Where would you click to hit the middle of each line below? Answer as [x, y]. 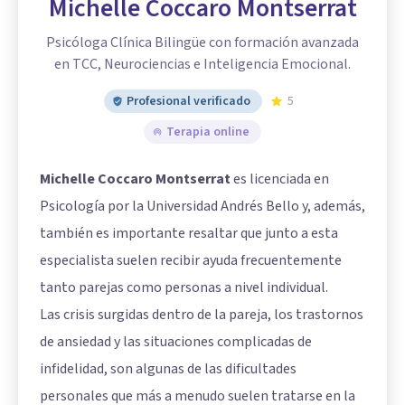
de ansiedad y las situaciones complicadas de [176, 341]
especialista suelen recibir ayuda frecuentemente [191, 260]
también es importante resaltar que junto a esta [189, 233]
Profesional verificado [188, 101]
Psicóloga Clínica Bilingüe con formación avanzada [202, 42]
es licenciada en [280, 179]
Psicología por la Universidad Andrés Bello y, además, [202, 206]
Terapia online [208, 132]
